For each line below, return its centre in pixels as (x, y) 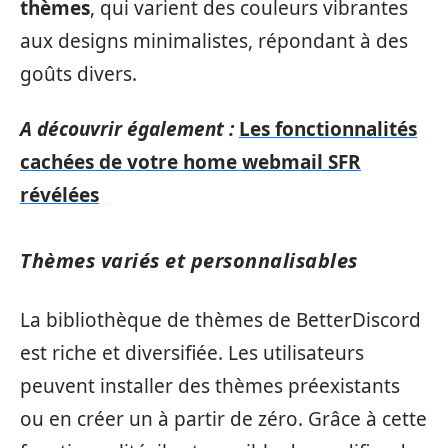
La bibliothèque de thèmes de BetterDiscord (220, 319)
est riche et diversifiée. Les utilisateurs (192, 352)
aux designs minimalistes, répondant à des (214, 40)
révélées (59, 195)
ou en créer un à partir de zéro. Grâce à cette (223, 418)
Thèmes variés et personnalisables (189, 260)
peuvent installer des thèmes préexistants (210, 385)
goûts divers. (78, 73)
